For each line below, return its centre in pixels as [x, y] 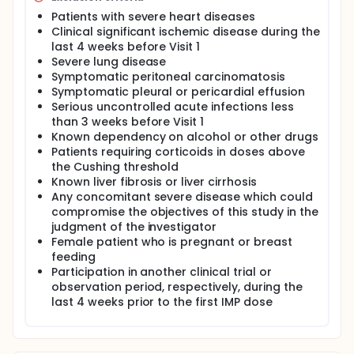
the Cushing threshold [115, 167]
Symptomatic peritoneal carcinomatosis [168, 77]
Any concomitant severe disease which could [182, 197]
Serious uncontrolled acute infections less [173, 107]
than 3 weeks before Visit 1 [128, 122]
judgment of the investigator [134, 227]
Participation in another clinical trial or [162, 272]
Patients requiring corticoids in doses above [178, 152]
